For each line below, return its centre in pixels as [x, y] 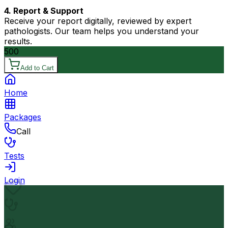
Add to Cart [37, 68]
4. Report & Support [44, 11]
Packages [23, 117]
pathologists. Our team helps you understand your [102, 31]
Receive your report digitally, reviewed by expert [98, 21]
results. [18, 41]
